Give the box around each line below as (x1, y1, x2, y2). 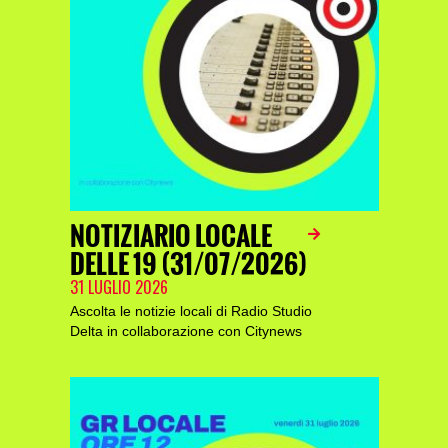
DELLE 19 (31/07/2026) (69, 245, 307, 284)
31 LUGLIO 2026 (69, 275, 168, 299)
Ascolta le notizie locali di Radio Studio (69, 303, 312, 319)
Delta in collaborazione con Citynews (69, 323, 302, 339)
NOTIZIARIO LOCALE (69, 217, 272, 256)
